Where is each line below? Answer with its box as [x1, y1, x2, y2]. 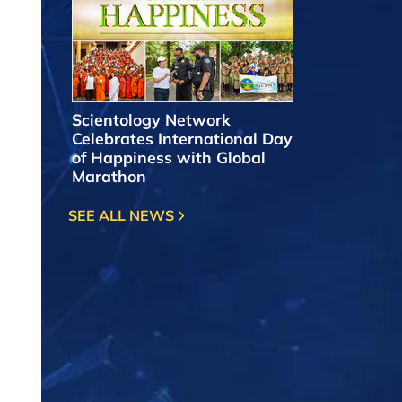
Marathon [72, 166, 146, 187]
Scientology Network [72, 109, 231, 130]
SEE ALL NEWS [68, 206, 178, 225]
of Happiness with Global [72, 147, 266, 168]
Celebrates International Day [72, 128, 293, 149]
